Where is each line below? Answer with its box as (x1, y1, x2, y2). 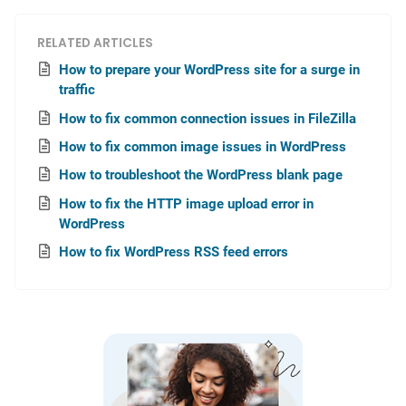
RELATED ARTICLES (37, 34, 153, 52)
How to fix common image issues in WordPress (59, 138, 346, 155)
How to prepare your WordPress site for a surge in (59, 62, 360, 79)
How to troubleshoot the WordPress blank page (59, 167, 343, 184)
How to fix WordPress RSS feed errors (59, 244, 288, 261)
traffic (59, 82, 95, 99)
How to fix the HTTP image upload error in (59, 195, 314, 212)
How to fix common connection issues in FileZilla (59, 110, 356, 127)
